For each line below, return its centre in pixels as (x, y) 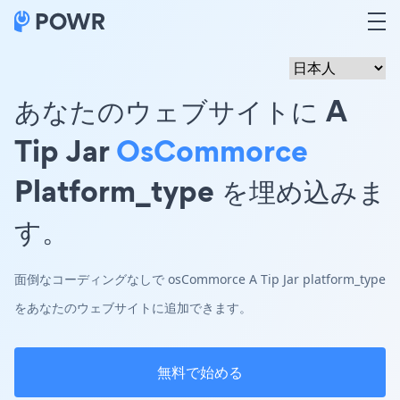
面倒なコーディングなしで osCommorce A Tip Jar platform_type (200, 279)
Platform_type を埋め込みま (200, 191)
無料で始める (200, 372)
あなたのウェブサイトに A (180, 110)
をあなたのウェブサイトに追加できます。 (133, 308)
